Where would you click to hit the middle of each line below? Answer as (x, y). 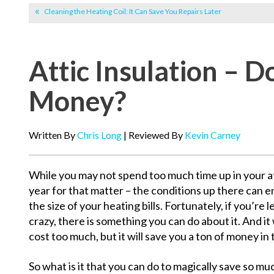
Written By (53, 135)
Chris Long (99, 135)
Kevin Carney (213, 135)
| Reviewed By (153, 135)
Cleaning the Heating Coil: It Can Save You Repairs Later (133, 12)
